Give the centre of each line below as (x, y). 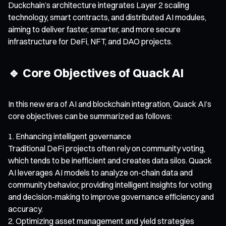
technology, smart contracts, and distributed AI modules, (107, 17)
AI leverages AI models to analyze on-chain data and (100, 172)
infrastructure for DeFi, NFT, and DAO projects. (90, 41)
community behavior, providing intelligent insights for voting (110, 184)
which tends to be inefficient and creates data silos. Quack (110, 160)
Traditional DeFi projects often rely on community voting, (107, 148)
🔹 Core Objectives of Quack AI (96, 72)
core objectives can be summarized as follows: (90, 116)
